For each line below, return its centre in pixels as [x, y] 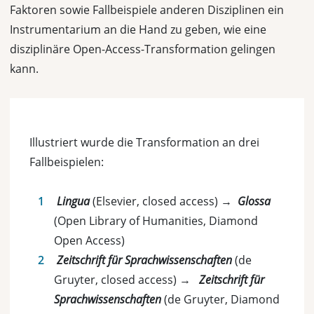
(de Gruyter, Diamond [220, 299]
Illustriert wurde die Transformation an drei [144, 142]
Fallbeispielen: [68, 162]
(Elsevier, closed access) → [164, 201]
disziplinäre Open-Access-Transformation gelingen [143, 49]
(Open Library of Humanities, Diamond [156, 221]
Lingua [73, 201]
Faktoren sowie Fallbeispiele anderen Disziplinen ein [147, 10]
